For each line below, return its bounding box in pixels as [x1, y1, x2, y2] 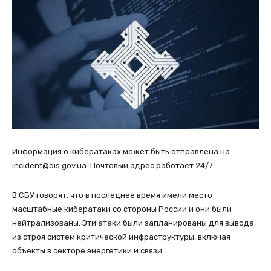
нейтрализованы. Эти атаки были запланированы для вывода [12, 218, 254, 228]
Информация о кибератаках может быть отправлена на [12, 147, 230, 157]
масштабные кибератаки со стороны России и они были [12, 204, 232, 214]
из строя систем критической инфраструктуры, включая [12, 232, 230, 242]
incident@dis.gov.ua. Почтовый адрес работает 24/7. [12, 161, 214, 171]
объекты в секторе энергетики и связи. [12, 246, 164, 256]
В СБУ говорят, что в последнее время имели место [12, 191, 212, 200]
